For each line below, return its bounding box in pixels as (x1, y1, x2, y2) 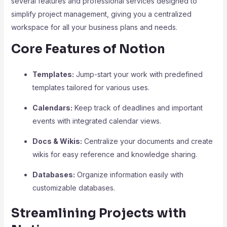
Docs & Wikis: (32, 137, 82, 145)
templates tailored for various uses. (32, 83, 149, 92)
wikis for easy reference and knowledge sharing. (32, 150, 197, 159)
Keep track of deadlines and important (72, 103, 203, 112)
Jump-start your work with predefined (73, 70, 203, 79)
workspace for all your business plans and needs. (11, 23, 177, 31)
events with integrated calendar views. (32, 117, 161, 125)
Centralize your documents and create (82, 137, 213, 145)
